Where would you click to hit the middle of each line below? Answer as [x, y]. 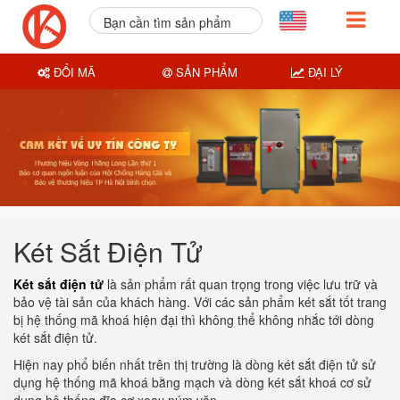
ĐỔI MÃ [73, 71]
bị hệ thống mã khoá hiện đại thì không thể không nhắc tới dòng [194, 320]
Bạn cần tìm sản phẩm [167, 22]
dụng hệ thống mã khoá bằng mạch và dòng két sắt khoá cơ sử [192, 382]
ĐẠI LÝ [323, 71]
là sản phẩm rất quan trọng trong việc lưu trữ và [241, 284]
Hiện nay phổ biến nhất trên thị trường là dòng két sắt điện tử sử [195, 364]
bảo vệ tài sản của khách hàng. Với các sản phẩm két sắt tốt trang [200, 302]
